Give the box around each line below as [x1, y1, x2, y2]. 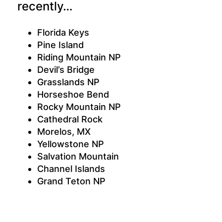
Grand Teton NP [37, 175, 106, 186]
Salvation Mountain [37, 151, 119, 162]
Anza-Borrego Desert [37, 200, 130, 211]
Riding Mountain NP [37, 52, 121, 62]
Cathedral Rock [37, 113, 103, 124]
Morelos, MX [37, 126, 91, 137]
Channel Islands [37, 163, 105, 174]
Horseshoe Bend [37, 89, 109, 100]
